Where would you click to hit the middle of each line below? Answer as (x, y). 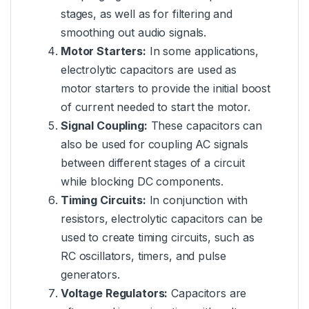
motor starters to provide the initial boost (166, 89)
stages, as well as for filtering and (147, 14)
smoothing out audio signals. (134, 33)
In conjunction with (197, 200)
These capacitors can (205, 126)
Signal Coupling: (104, 126)
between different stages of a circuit (153, 163)
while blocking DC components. (142, 182)
